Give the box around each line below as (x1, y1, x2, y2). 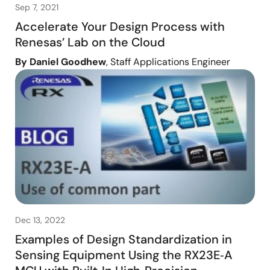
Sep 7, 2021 (15, 2, 58, 13)
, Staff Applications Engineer (106, 55, 230, 69)
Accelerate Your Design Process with (15, 19, 225, 35)
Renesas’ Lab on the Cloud (15, 34, 165, 51)
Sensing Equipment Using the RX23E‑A (15, 247, 233, 263)
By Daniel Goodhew (15, 55, 106, 69)
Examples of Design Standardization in (15, 231, 232, 248)
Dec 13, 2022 (15, 215, 65, 226)
